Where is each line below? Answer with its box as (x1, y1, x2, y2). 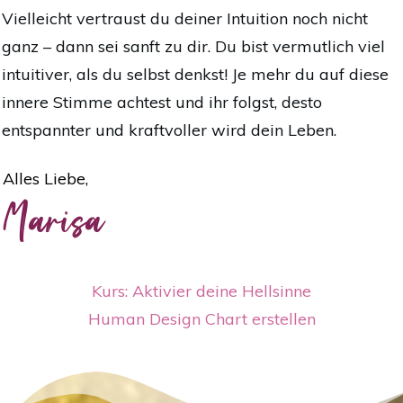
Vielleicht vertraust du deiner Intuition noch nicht (2, 8, 368, 30)
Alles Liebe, (3, 168, 88, 190)
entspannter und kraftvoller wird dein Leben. (2, 120, 336, 141)
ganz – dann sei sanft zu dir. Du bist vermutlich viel (2, 36, 385, 58)
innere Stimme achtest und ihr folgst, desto (2, 92, 322, 113)
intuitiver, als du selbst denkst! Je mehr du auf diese (2, 64, 389, 85)
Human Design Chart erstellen (87, 309, 316, 330)
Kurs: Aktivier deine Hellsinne (92, 281, 311, 302)
